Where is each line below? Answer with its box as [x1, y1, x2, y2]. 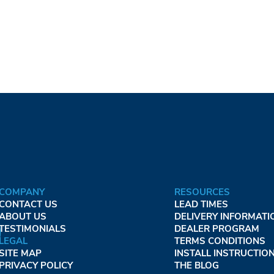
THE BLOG [174, 259, 219, 272]
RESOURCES [174, 185, 230, 198]
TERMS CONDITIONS [174, 234, 265, 247]
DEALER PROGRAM [174, 222, 259, 235]
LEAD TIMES [174, 198, 228, 210]
